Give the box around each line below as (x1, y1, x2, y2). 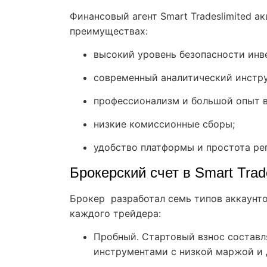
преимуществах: (70, 24, 148, 37)
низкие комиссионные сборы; (94, 117, 235, 130)
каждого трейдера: (70, 207, 161, 219)
